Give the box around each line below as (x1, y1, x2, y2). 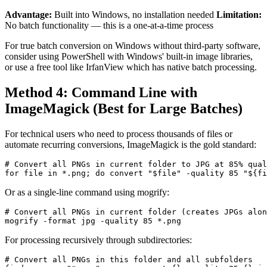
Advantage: (5, 10, 52, 20)
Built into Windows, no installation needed (52, 10, 216, 20)
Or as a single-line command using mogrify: (5, 187, 169, 198)
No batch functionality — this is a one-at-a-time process (5, 20, 213, 31)
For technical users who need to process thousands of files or (5, 129, 232, 139)
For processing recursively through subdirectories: (5, 235, 192, 246)
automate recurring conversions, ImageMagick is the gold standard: (5, 139, 256, 150)
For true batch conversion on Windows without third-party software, (5, 41, 260, 51)
